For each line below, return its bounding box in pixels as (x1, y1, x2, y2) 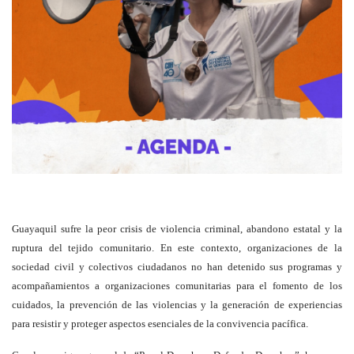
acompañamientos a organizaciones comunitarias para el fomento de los (12, 280, 342, 292)
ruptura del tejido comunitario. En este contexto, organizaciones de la (12, 242, 342, 254)
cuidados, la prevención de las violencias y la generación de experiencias (12, 299, 342, 311)
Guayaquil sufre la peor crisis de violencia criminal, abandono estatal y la (12, 223, 342, 235)
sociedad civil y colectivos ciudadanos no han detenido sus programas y (12, 261, 342, 273)
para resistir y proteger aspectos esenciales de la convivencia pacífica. (12, 318, 308, 330)
